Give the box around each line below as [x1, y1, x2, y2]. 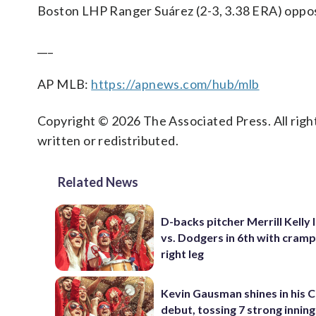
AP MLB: [37, 76, 92, 92]
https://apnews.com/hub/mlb [91, 76, 260, 92]
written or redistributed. [37, 133, 178, 148]
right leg [161, 247, 205, 261]
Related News [58, 174, 138, 190]
